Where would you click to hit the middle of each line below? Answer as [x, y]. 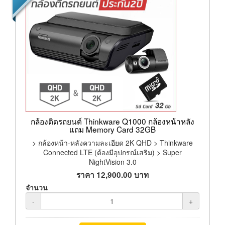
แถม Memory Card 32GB [113, 129]
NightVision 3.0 [113, 161]
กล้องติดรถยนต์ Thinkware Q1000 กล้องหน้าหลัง [113, 121]
